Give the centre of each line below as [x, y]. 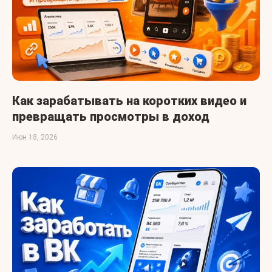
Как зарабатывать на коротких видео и [129, 101]
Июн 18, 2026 [35, 138]
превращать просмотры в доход [111, 117]
